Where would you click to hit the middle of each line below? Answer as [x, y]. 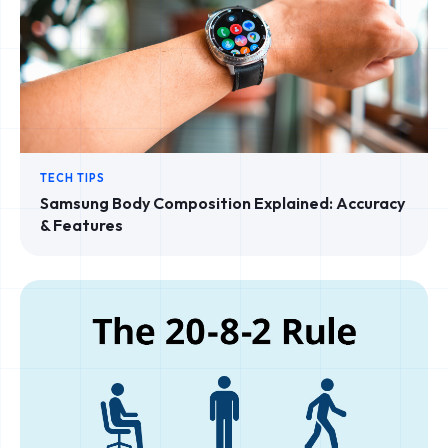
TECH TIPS [72, 178]
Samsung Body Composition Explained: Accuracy [222, 203]
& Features [81, 225]
